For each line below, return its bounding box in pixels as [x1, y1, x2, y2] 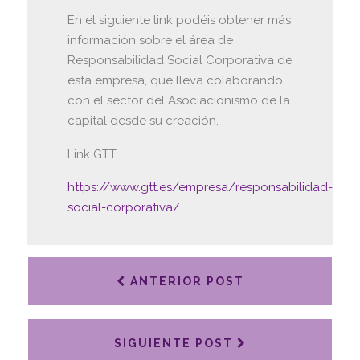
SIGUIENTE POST [113, 337, 237, 350]
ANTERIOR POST [125, 275, 244, 288]
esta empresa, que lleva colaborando [67, 73, 283, 88]
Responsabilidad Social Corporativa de [67, 53, 292, 68]
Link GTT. [67, 146, 118, 162]
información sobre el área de [67, 33, 233, 48]
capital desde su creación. [67, 113, 219, 129]
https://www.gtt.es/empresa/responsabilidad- [67, 180, 333, 195]
